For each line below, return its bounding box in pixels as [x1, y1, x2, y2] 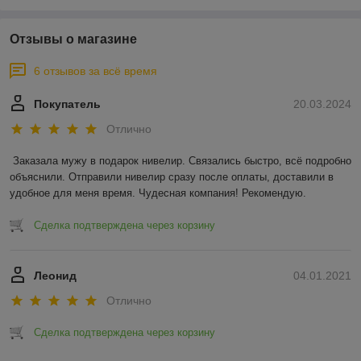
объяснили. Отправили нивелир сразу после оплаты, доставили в [10, 171, 334, 184]
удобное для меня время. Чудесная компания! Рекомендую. [10, 187, 306, 200]
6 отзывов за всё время [34, 64, 157, 77]
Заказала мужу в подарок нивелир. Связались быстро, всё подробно [13, 155, 351, 168]
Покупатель [34, 97, 101, 110]
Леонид [34, 269, 77, 283]
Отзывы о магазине [10, 31, 137, 46]
